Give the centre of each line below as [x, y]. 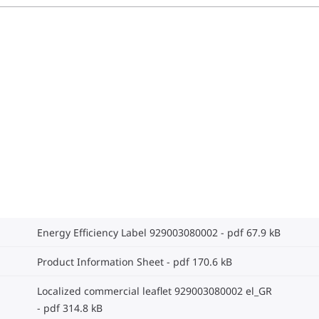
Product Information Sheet [100, 261]
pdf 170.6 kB [203, 261]
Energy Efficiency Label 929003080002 [127, 232]
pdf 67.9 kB [254, 232]
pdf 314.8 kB [73, 308]
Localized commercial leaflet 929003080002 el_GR [155, 291]
